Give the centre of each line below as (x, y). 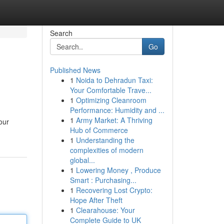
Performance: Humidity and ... (117, 110)
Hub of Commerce (99, 130)
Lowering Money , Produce (118, 170)
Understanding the (105, 140)
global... (82, 160)
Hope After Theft (96, 200)
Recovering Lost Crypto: (114, 190)
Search (61, 33)
